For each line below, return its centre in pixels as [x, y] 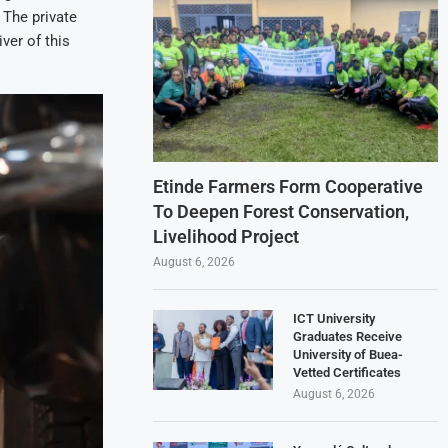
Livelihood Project [226, 236]
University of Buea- [348, 354]
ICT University [334, 318]
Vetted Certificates [347, 372]
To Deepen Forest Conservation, [281, 211]
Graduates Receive [348, 336]
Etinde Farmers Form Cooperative [288, 186]
